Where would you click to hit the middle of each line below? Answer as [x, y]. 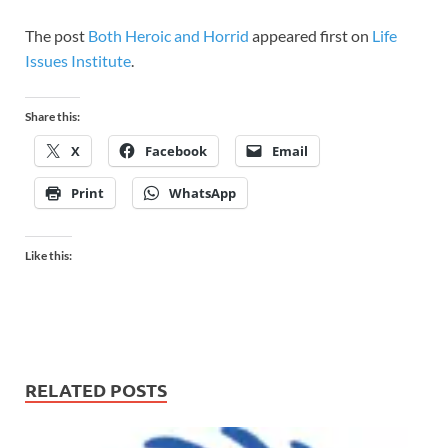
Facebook [176, 151]
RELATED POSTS [96, 390]
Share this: [52, 117]
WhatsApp [202, 193]
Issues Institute [78, 61]
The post [56, 36]
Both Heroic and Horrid [168, 36]
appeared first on [310, 36]
